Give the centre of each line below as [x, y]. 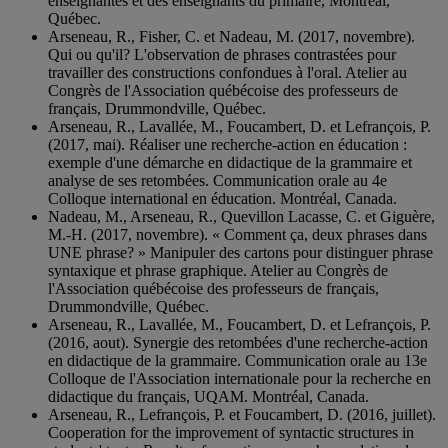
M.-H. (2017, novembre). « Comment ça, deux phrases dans [237, 235]
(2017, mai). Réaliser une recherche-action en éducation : [227, 145]
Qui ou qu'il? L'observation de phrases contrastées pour [222, 55]
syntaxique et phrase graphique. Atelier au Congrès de [218, 271]
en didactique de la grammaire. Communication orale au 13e [237, 361]
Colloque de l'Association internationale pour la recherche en [239, 379]
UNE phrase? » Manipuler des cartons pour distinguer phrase [240, 253]
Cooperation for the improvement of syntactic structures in [231, 433]
